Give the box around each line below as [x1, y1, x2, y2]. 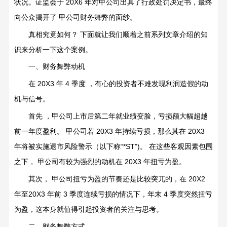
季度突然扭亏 [169, 190, 212, 199]
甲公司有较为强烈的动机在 [37, 158, 123, 166]
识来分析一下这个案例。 [14, 45, 92, 54]
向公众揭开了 [14, 13, 57, 21]
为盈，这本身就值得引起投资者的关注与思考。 [14, 205, 163, 214]
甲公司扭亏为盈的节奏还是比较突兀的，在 [51, 175, 186, 183]
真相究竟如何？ [28, 30, 78, 39]
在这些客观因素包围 [148, 142, 213, 151]
